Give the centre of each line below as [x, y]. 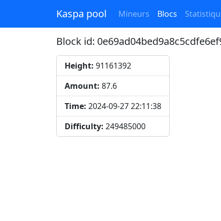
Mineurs [134, 14]
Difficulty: [84, 126]
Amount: [82, 86]
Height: [79, 66]
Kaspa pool [81, 14]
